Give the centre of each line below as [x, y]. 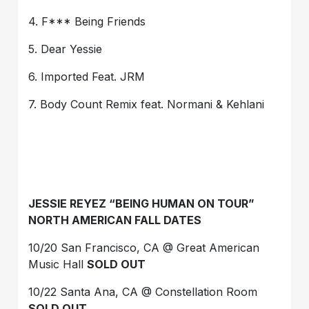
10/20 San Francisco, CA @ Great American [144, 247]
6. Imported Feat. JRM [87, 76]
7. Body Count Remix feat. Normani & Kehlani [147, 104]
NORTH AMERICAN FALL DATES [115, 220]
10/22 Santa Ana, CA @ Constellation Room [143, 291]
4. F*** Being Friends [87, 21]
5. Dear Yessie [66, 49]
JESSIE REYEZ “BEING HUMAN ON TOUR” [142, 203]
